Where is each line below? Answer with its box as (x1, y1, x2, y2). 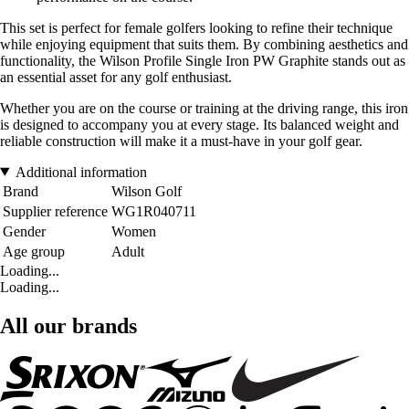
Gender (3, 223, 46, 239)
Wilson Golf (111, 183, 182, 199)
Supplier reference (3, 203, 108, 219)
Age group (3, 243, 65, 259)
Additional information (15, 163, 147, 180)
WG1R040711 (111, 203, 196, 219)
